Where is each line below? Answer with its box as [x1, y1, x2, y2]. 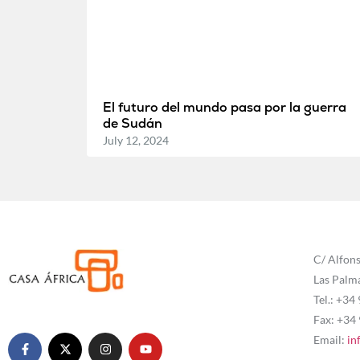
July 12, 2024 [102, 133, 169, 147]
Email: [313, 332, 347, 346]
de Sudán [102, 114, 162, 132]
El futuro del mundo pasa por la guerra [102, 98, 346, 116]
